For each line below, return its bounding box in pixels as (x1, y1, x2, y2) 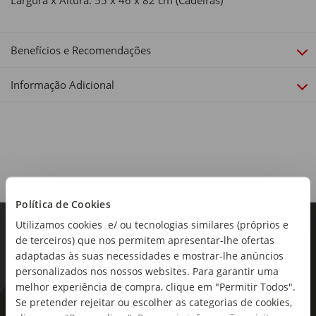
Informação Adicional (11, 78, 114, 92)
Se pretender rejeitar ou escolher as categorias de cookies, (16, 295, 292, 309)
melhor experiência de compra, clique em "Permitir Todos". (16, 279, 296, 293)
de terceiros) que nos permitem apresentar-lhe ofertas (16, 233, 274, 247)
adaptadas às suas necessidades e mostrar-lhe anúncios (16, 248, 284, 262)
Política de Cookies (16, 197, 111, 211)
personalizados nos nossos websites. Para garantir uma (16, 264, 279, 278)
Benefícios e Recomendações (11, 43, 151, 58)
